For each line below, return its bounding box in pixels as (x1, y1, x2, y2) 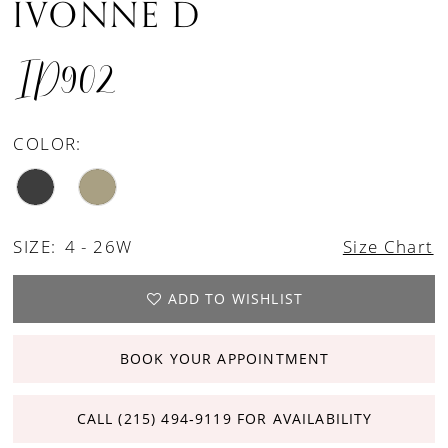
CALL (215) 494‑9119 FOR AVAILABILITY (76, 408, 373, 428)
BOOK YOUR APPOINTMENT (119, 348, 330, 368)
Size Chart (342, 235, 434, 258)
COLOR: (13, 131, 82, 154)
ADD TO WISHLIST (167, 288, 304, 308)
